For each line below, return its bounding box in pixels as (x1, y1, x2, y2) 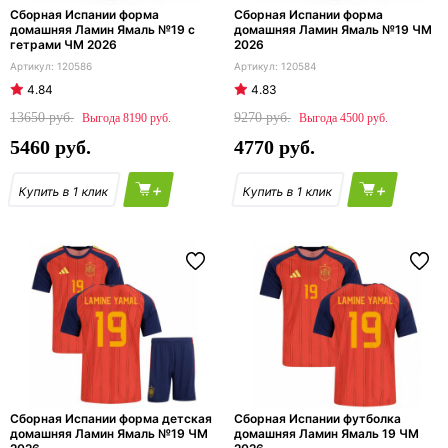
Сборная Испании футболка (234, 411, 401, 426)
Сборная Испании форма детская (10, 411, 212, 426)
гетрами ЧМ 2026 (10, 37, 117, 52)
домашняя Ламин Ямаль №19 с (10, 22, 195, 37)
